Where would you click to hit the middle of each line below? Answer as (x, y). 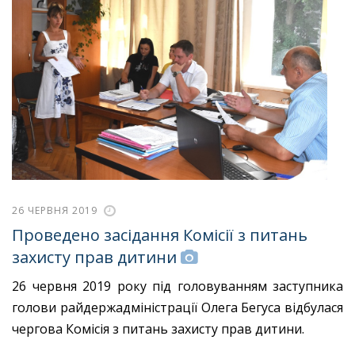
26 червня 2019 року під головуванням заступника (177, 286)
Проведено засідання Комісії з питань (160, 235)
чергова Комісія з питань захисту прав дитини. (158, 328)
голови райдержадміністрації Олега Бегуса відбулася (177, 307)
